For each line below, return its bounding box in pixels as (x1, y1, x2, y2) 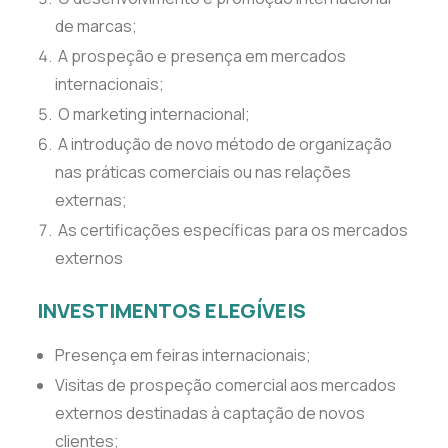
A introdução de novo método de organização (55, 133, 392, 155)
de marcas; (55, 15, 137, 37)
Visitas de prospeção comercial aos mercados (55, 374, 396, 396)
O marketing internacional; (55, 103, 250, 125)
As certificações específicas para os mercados (55, 219, 408, 241)
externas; (55, 189, 127, 211)
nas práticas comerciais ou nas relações (55, 161, 351, 183)
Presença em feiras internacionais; (55, 344, 311, 366)
